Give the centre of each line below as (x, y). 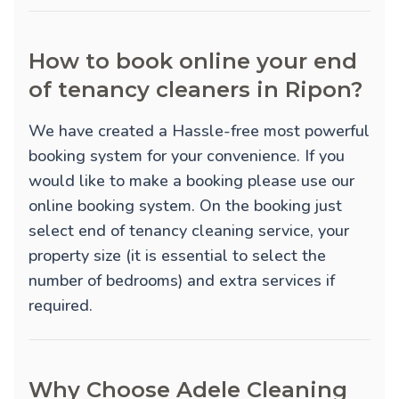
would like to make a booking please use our (191, 181)
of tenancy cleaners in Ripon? (195, 90)
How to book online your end (193, 61)
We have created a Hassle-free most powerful (199, 131)
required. (61, 306)
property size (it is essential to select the (177, 256)
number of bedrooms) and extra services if (182, 281)
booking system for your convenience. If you (187, 156)
